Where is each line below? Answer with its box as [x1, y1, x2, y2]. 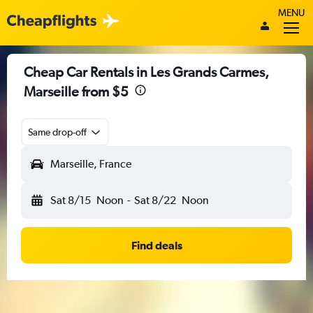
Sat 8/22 [133, 194, 176, 207]
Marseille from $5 [24, 83, 129, 99]
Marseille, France [50, 157, 131, 170]
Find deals [131, 239, 182, 252]
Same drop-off [28, 126, 87, 138]
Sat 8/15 [50, 194, 91, 207]
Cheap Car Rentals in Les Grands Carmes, [24, 64, 269, 80]
